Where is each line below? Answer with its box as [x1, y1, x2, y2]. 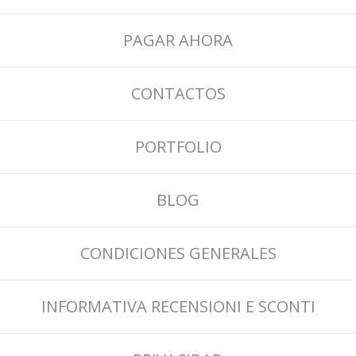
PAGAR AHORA [123, 29, 233, 51]
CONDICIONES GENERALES [79, 242, 277, 264]
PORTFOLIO [134, 135, 222, 157]
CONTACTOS [130, 82, 226, 104]
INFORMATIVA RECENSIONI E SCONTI [41, 295, 315, 317]
